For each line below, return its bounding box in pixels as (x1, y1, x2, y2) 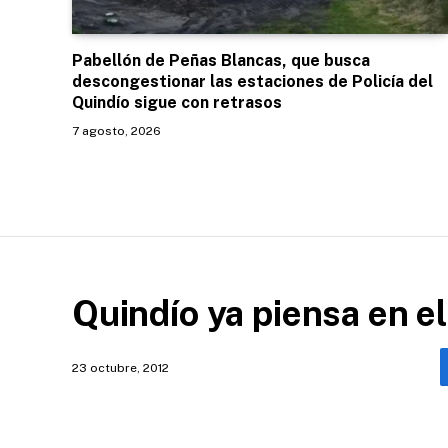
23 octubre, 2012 (72, 361, 169, 376)
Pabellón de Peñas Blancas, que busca (72, 51, 370, 71)
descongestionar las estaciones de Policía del (72, 72, 433, 92)
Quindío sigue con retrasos (72, 93, 282, 113)
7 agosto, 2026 (72, 124, 161, 139)
